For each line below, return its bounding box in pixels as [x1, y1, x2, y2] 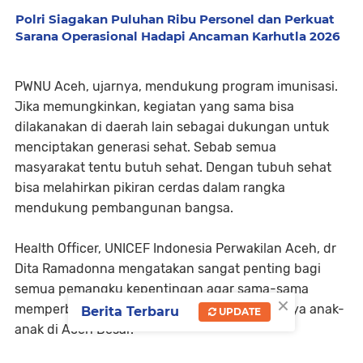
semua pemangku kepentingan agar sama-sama [15, 281, 309, 297]
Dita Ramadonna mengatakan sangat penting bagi [15, 261, 321, 276]
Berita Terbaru [81, 304, 179, 320]
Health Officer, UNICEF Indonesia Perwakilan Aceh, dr [15, 241, 336, 256]
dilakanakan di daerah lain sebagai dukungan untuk [15, 119, 329, 135]
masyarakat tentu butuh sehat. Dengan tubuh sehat [15, 160, 331, 175]
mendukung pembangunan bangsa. [15, 200, 233, 216]
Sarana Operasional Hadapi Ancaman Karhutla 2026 [15, 28, 340, 44]
